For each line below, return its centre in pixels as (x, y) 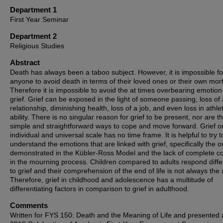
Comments (29, 205)
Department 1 (33, 10)
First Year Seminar (39, 19)
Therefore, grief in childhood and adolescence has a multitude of (111, 180)
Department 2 (33, 36)
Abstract (25, 62)
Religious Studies (37, 46)
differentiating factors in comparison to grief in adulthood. (100, 189)
